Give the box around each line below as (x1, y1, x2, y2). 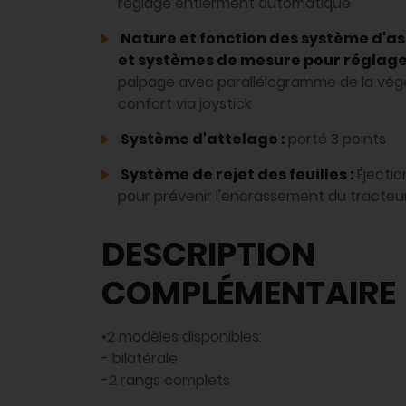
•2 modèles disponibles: (101, 326, 262, 348)
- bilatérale (101, 348, 178, 370)
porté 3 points (288, 129, 386, 150)
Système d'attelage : (118, 129, 288, 150)
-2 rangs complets (101, 370, 230, 391)
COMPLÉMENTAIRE (101, 270, 396, 317)
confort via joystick (118, 93, 251, 115)
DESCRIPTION (101, 231, 315, 278)
